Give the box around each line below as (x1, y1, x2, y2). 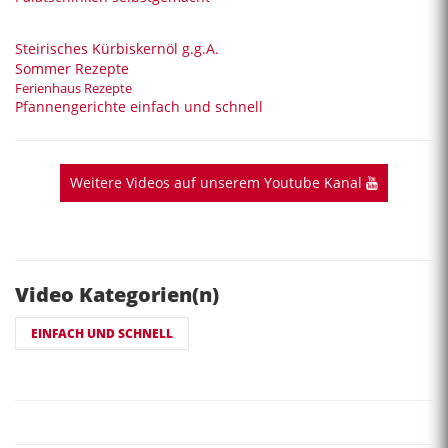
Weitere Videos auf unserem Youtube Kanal (70, 172, 366, 192)
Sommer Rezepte (15, 58, 129, 78)
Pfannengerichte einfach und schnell (15, 96, 263, 116)
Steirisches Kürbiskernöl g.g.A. (15, 38, 219, 58)
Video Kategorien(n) (15, 280, 219, 308)
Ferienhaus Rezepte (15, 78, 132, 97)
